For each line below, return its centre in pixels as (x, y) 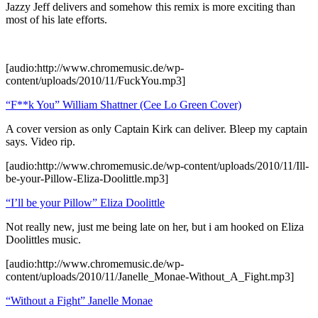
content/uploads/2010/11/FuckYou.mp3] (95, 80)
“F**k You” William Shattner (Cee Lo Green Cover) (124, 104)
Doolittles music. (43, 239)
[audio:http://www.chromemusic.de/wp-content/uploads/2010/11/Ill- (157, 165)
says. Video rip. (40, 141)
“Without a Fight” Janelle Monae (79, 300)
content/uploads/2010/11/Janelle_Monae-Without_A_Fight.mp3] (150, 276)
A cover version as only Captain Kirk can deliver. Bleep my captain (157, 128)
